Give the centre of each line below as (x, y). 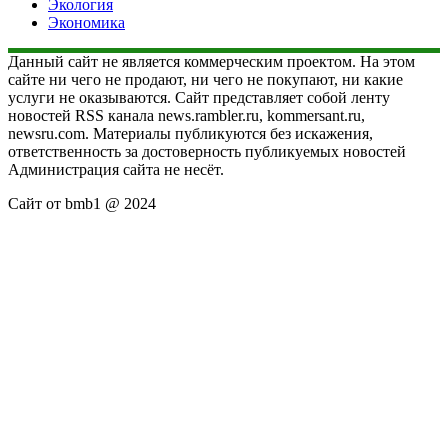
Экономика (86, 22)
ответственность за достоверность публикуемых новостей (207, 151)
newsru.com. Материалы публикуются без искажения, (190, 133)
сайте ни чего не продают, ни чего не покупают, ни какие (205, 79)
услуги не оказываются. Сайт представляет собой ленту (199, 97)
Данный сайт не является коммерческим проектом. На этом (211, 61)
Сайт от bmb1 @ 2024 (82, 203)
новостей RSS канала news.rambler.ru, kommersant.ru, (186, 115)
